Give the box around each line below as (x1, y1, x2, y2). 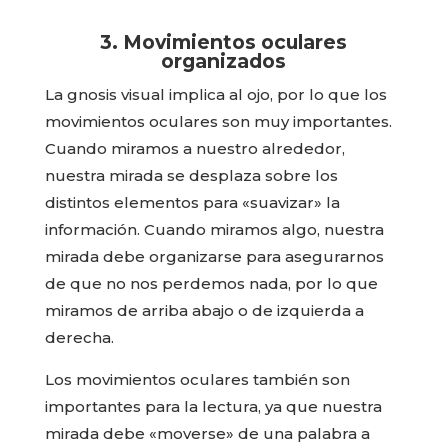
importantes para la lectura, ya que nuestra (44, 397, 382, 417)
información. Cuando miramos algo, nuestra (44, 220, 384, 240)
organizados (161, 49, 287, 74)
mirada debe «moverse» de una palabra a (44, 424, 370, 444)
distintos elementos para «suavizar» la (44, 193, 340, 213)
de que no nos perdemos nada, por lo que (44, 274, 378, 294)
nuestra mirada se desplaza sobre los (44, 166, 338, 186)
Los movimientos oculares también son (44, 370, 350, 390)
